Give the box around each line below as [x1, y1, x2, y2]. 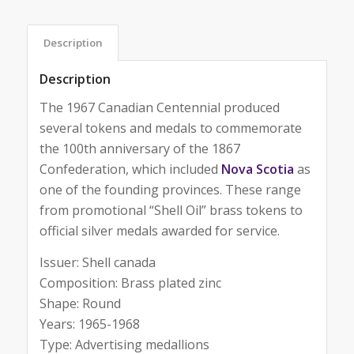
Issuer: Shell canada [39, 253, 156, 271]
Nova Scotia [220, 160, 294, 179]
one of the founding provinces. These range [39, 181, 301, 199]
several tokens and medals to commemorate [39, 119, 302, 137]
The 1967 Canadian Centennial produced [39, 99, 280, 117]
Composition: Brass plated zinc [39, 273, 221, 292]
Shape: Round [39, 294, 121, 312]
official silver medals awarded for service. [39, 222, 280, 240]
